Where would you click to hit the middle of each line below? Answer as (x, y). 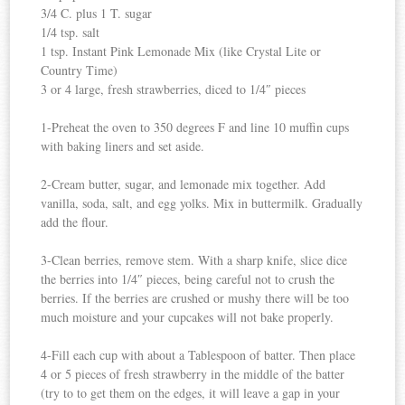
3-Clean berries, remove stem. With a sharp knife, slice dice (194, 260)
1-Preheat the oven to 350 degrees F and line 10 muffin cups (195, 127)
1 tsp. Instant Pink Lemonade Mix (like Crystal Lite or (181, 52)
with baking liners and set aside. (123, 146)
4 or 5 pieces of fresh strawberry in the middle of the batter (193, 374)
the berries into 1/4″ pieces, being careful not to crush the (188, 279)
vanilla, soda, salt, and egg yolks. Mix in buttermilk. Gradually (202, 203)
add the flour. (75, 222)
